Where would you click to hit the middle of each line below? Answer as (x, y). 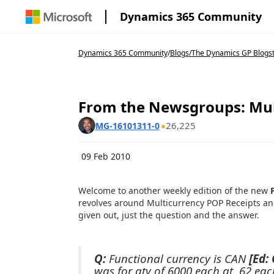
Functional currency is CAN (177, 258)
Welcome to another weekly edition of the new (174, 191)
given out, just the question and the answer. (168, 215)
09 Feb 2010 (106, 156)
